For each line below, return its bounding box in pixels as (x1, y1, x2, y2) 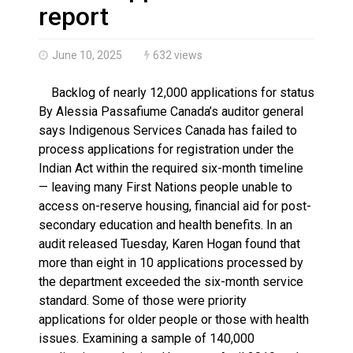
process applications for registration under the (39, 141, 294, 157)
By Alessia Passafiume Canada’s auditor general (39, 103, 303, 119)
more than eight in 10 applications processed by (39, 255, 303, 270)
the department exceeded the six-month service (39, 273, 303, 289)
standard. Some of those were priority (39, 292, 247, 308)
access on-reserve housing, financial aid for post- (39, 198, 311, 214)
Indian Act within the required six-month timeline (39, 160, 303, 176)
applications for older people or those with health (39, 311, 309, 327)
